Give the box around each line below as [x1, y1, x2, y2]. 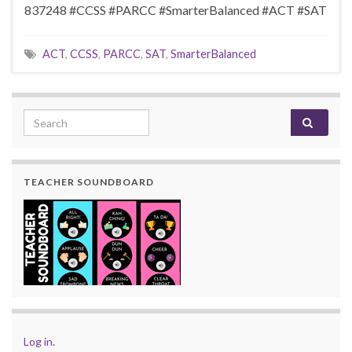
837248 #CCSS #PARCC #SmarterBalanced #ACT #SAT [24, 2, 327, 18]
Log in [24, 335, 53, 349]
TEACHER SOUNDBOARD [24, 176, 154, 189]
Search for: [23, 110, 87, 126]
